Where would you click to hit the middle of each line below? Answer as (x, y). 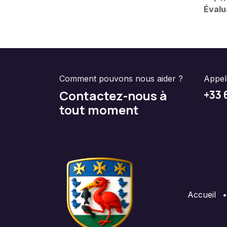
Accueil (202, 194)
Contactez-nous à (113, 95)
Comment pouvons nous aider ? (121, 78)
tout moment (99, 109)
